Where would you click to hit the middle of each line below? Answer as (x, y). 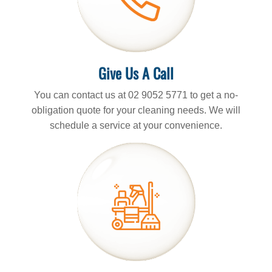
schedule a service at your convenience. (136, 126)
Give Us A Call (136, 73)
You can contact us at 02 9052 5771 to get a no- (136, 95)
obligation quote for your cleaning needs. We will (136, 110)
